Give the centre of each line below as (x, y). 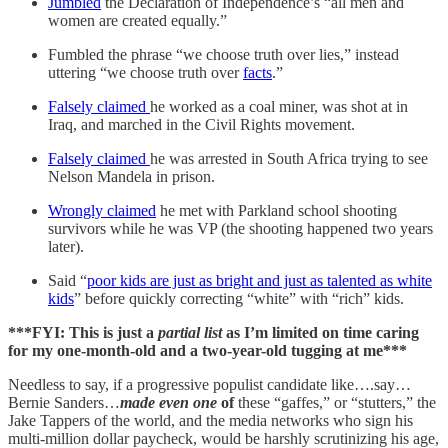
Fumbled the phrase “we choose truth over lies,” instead (223, 54)
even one (188, 402)
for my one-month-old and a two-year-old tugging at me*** (207, 350)
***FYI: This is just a (83, 332)
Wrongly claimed (102, 210)
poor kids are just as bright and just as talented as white (259, 280)
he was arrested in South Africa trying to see (289, 158)
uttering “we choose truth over (145, 72)
